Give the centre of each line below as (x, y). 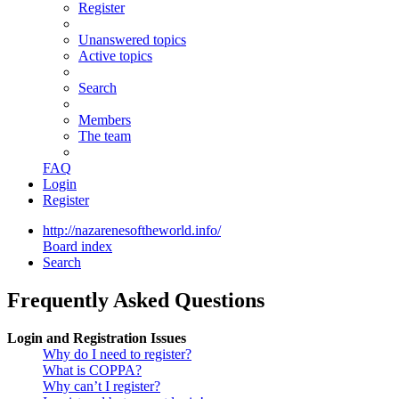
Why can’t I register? (102, 387)
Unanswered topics (132, 40)
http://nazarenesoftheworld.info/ (132, 231)
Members (105, 120)
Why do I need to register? (117, 354)
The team (105, 136)
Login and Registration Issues (97, 338)
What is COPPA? (92, 370)
